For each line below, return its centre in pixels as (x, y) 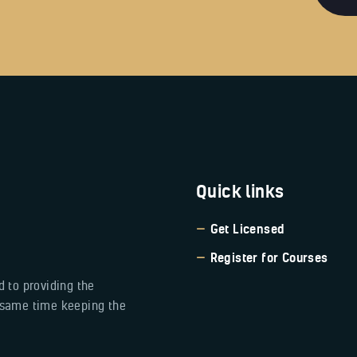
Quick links (240, 192)
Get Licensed (247, 229)
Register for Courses (269, 258)
